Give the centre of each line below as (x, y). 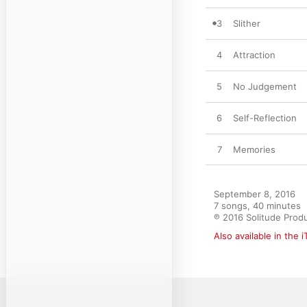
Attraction (254, 55)
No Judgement (265, 86)
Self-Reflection (265, 118)
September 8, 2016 (255, 194)
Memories (254, 149)
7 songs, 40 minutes (257, 206)
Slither (247, 23)
